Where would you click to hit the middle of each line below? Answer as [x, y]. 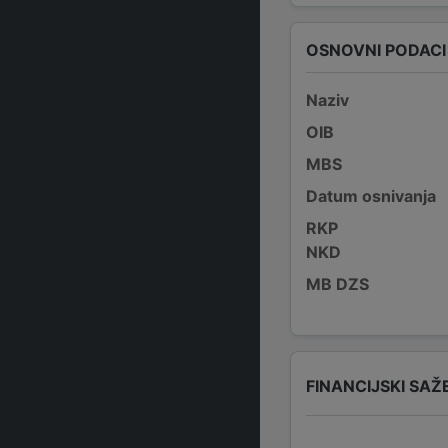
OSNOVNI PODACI [376, 49]
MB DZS [337, 284]
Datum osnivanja [371, 196]
